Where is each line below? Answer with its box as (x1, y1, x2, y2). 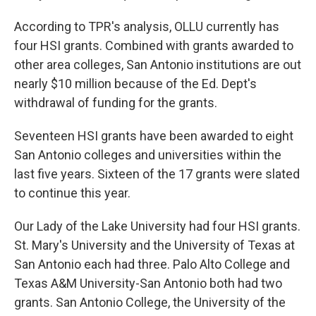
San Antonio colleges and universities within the (14, 147, 281, 162)
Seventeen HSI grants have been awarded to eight (14, 128, 293, 143)
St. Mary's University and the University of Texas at (14, 237, 295, 253)
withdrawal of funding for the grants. (14, 95, 217, 110)
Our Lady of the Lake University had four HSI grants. (14, 218, 300, 233)
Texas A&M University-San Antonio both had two (14, 275, 282, 291)
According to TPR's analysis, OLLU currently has (14, 18, 279, 34)
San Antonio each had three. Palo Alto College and (14, 256, 290, 272)
